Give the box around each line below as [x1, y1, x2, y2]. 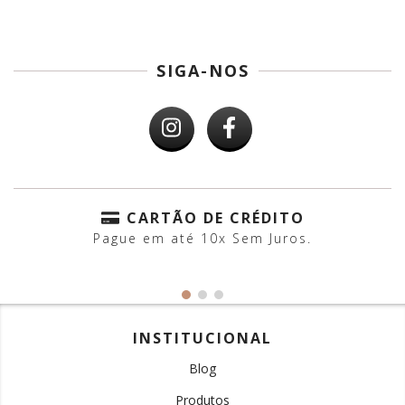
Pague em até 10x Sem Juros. [93, 229, 312, 247]
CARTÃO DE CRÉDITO [126, 208, 305, 229]
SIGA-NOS [155, 60, 250, 82]
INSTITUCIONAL [133, 327, 272, 348]
